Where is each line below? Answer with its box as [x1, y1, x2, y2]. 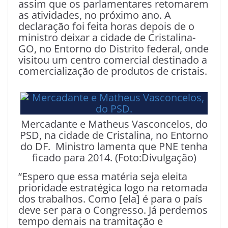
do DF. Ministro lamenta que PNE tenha [20, 139, 208, 154]
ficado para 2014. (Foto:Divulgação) [32, 151, 196, 165]
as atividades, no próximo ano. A [18, 8, 171, 22]
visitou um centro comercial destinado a [18, 53, 207, 67]
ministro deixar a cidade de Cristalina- [18, 31, 195, 45]
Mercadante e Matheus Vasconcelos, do [20, 117, 208, 131]
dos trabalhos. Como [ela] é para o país [18, 192, 203, 206]
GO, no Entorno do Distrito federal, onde [18, 42, 209, 56]
